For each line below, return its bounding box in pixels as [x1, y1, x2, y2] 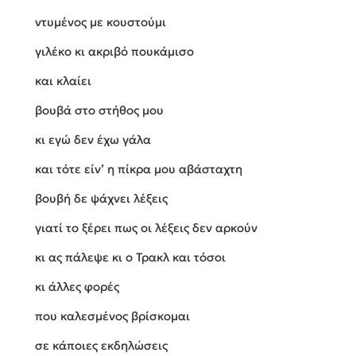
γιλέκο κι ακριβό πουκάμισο [35, 44, 194, 60]
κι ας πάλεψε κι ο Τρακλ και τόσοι [35, 250, 226, 265]
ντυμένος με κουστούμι [35, 14, 166, 30]
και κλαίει [35, 73, 91, 89]
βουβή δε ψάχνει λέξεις [35, 191, 168, 207]
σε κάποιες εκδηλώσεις [35, 338, 168, 354]
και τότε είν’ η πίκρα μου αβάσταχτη [35, 161, 242, 177]
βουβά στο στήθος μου [35, 103, 164, 118]
